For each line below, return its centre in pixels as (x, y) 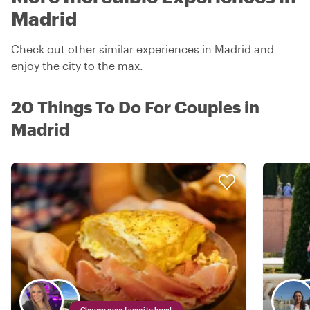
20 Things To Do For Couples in (135, 107)
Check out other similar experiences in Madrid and (143, 49)
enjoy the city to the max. (77, 65)
